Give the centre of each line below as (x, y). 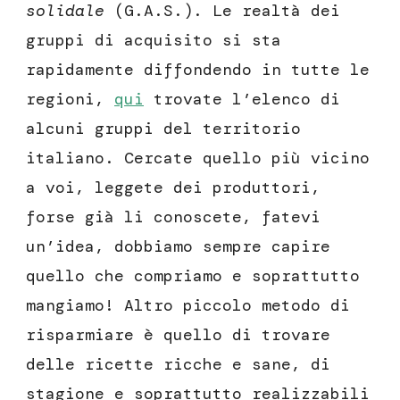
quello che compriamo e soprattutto (193, 276)
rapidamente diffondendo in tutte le (198, 70)
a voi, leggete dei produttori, (173, 188)
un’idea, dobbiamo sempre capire (178, 247)
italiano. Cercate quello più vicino (198, 158)
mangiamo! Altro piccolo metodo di (188, 306)
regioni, (70, 100)
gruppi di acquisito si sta (154, 41)
